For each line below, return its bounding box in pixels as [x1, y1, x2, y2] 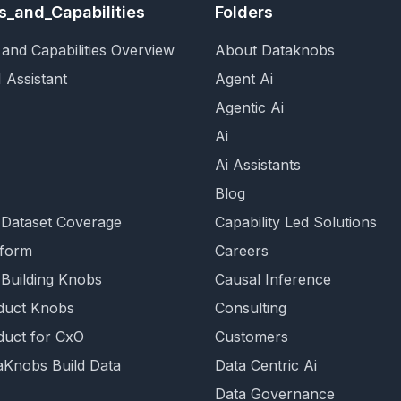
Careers [215, 242, 269, 260]
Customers [215, 328, 288, 346]
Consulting [215, 299, 286, 317]
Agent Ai [215, 70, 273, 88]
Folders [215, 3, 273, 21]
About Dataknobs [215, 41, 335, 59]
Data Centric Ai [215, 356, 317, 374]
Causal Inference [215, 270, 331, 288]
